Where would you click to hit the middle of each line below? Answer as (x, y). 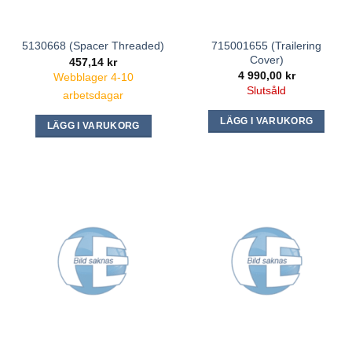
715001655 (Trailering (267, 45)
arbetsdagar (93, 95)
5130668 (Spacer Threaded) (93, 46)
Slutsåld (267, 91)
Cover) (266, 59)
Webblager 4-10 (93, 77)
